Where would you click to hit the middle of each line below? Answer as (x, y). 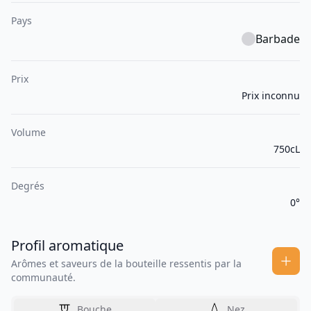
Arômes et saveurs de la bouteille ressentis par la (126, 264)
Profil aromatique (67, 246)
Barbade (278, 39)
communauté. (43, 278)
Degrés (28, 186)
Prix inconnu (271, 96)
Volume (28, 133)
